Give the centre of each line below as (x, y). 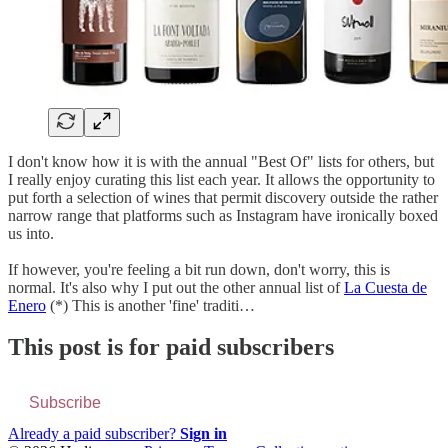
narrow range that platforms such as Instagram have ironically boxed (223, 215)
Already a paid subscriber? (94, 434)
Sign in (203, 434)
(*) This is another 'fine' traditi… (150, 305)
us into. (31, 233)
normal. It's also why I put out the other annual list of (176, 287)
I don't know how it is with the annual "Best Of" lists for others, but (221, 161)
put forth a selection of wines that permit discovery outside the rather (223, 197)
